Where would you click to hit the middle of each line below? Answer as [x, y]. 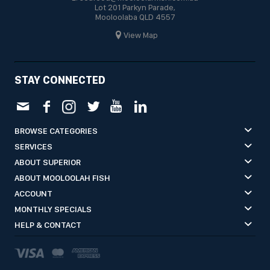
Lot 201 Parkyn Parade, [135, 7]
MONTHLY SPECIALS [53, 209]
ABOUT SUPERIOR [48, 162]
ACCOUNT [33, 193]
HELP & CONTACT [48, 224]
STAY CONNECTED [60, 80]
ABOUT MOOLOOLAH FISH [62, 177]
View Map [140, 35]
